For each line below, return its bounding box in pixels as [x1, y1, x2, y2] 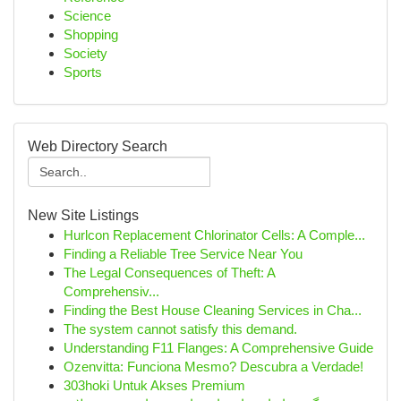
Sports [64, 64, 102, 80]
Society [64, 46, 107, 61]
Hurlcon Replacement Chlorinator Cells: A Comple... [64, 227, 365, 243]
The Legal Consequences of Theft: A [64, 265, 275, 280]
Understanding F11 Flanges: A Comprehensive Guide [64, 340, 373, 355]
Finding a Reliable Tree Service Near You [64, 246, 303, 261]
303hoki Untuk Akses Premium [64, 378, 245, 393]
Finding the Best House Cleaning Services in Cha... [64, 303, 362, 318]
